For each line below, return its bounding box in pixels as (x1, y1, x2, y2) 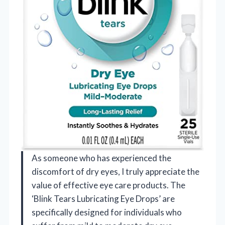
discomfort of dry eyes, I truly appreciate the (32, 166, 199, 177)
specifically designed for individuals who (32, 206, 182, 217)
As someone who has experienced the (32, 152, 171, 163)
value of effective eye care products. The (32, 179, 185, 190)
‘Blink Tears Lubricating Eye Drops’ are (32, 193, 175, 204)
